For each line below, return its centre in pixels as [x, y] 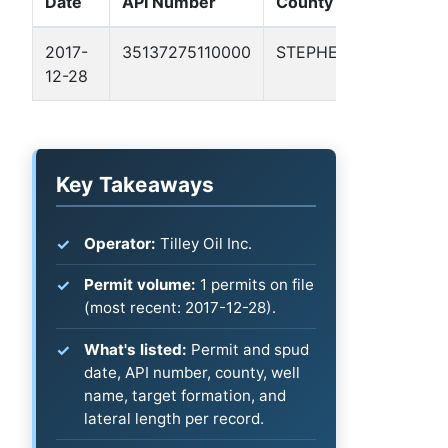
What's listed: [135, 350]
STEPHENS [318, 52]
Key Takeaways [135, 185]
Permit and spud [248, 350]
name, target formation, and [185, 396]
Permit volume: [140, 285]
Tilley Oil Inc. [204, 243]
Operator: [120, 243]
